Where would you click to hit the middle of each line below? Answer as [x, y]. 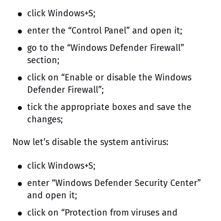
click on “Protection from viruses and [102, 213]
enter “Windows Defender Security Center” [114, 183]
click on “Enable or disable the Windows [109, 78]
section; [43, 60]
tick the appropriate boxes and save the [109, 107]
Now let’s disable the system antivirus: [90, 142]
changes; [45, 120]
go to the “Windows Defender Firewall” [106, 48]
